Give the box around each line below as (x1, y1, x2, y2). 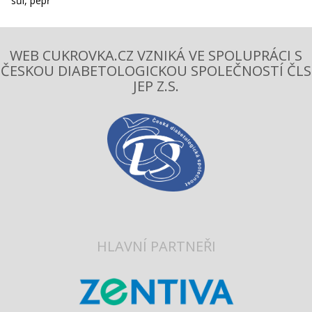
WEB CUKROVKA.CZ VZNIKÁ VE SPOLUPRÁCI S (10, 45, 302, 65)
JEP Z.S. (133, 76, 179, 95)
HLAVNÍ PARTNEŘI (96, 236, 216, 256)
